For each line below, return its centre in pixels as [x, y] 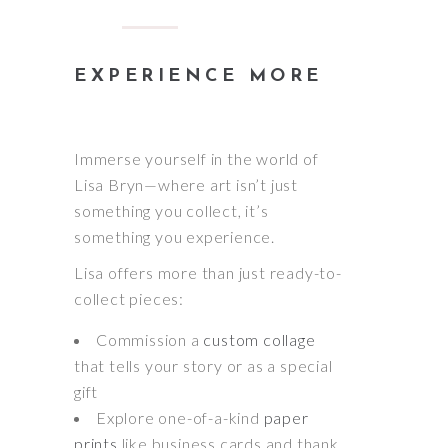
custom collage [259, 339]
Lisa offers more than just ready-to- [208, 272]
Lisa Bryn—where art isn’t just [186, 184]
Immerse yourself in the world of [196, 158]
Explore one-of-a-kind [180, 417]
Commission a [150, 339]
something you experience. [175, 236]
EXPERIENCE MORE [198, 76]
